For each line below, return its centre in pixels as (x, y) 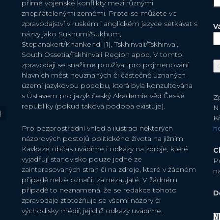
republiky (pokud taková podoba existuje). (93, 106)
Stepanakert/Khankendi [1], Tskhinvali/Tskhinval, (100, 44)
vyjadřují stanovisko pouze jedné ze (82, 159)
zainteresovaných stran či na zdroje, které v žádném (109, 169)
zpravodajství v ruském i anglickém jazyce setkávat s (110, 23)
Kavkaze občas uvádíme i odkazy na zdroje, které (105, 149)
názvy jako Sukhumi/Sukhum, (71, 34)
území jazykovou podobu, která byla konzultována (107, 85)
